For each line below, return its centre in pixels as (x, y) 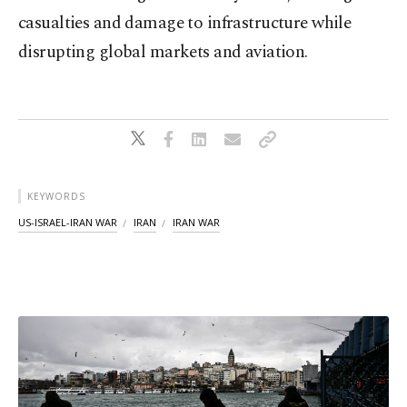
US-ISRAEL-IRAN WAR (68, 223)
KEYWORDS (56, 197)
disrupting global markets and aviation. (163, 53)
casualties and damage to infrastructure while (185, 24)
